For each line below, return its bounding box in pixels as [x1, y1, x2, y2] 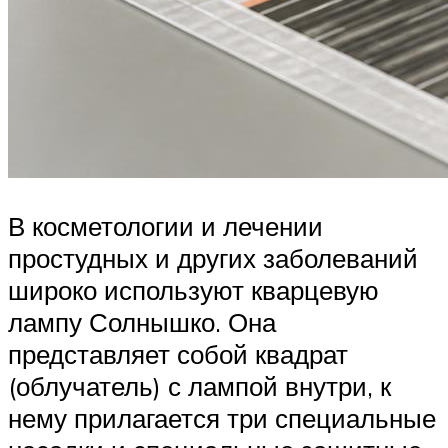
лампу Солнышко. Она [8, 305, 276, 338]
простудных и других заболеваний [8, 241, 418, 274]
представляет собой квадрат [8, 337, 348, 370]
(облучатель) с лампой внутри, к [8, 369, 391, 402]
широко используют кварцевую [8, 273, 379, 306]
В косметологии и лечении [8, 209, 323, 242]
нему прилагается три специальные [8, 401, 436, 434]
